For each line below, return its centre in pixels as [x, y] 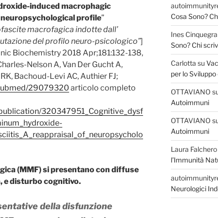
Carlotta [183, 63]
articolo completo [102, 88]
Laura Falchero [194, 149]
